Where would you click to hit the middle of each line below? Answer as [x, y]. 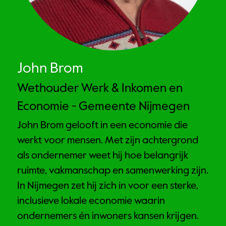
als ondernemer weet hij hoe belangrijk [103, 156]
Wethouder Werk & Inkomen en [100, 89]
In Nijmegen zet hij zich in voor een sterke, [108, 186]
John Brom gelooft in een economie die [102, 126]
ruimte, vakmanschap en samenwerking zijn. [113, 171]
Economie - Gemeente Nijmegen [103, 107]
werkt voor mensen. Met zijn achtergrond [108, 141]
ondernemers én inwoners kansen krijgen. [108, 217]
